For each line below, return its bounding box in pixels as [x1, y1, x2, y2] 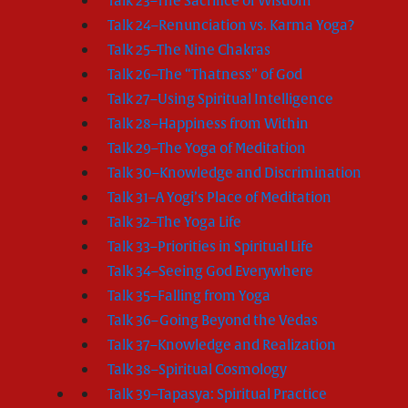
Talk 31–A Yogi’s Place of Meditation [107, 189, 331, 207]
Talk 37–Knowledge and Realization [107, 336, 336, 354]
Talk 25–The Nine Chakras [107, 41, 270, 59]
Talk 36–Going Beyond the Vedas [107, 311, 318, 330]
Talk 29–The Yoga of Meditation [107, 139, 306, 158]
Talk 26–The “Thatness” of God [107, 66, 302, 84]
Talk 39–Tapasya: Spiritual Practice [107, 385, 327, 403]
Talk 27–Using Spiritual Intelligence [107, 90, 333, 108]
